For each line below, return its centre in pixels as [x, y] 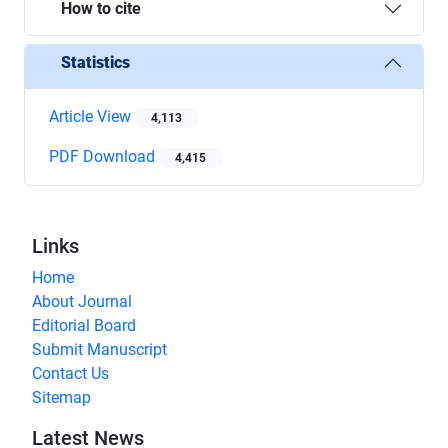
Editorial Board [84, 325]
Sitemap [61, 397]
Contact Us [70, 373]
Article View [92, 116]
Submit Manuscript [99, 349]
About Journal [82, 301]
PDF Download [104, 156]
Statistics [95, 63]
